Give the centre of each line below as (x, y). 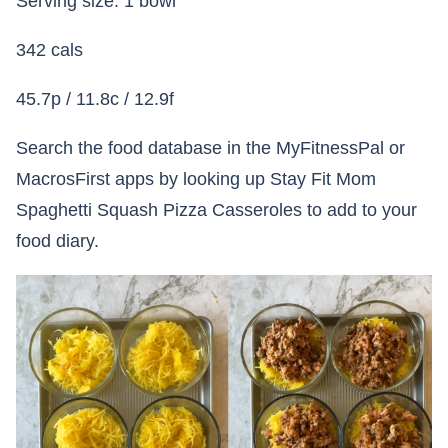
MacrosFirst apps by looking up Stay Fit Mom (196, 179)
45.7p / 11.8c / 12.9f (95, 99)
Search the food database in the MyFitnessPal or (210, 148)
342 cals (49, 50)
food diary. (57, 241)
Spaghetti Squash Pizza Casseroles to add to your (216, 210)
